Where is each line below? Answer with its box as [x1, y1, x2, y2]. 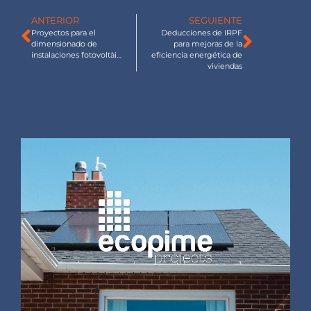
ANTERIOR [31, 15, 79, 26]
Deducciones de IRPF [160, 27, 242, 37]
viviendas [207, 60, 242, 71]
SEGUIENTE [188, 15, 242, 26]
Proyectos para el [31, 27, 96, 37]
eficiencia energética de [151, 49, 242, 60]
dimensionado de [31, 38, 97, 49]
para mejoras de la [173, 38, 242, 49]
